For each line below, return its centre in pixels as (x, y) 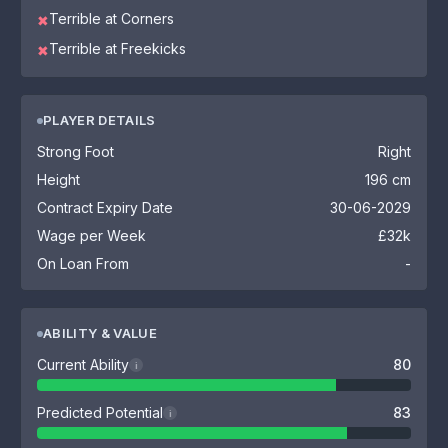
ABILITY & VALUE (100, 333)
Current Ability (83, 364)
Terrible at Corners (111, 18)
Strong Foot (75, 151)
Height (58, 179)
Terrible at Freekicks (117, 48)
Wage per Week (91, 235)
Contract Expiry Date (105, 207)
